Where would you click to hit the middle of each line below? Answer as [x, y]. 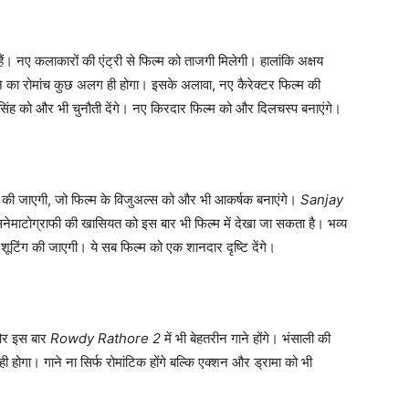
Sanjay [322, 200]
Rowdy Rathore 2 [105, 339]
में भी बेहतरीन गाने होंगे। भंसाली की [246, 339]
